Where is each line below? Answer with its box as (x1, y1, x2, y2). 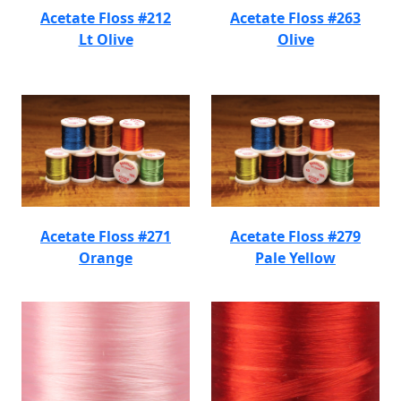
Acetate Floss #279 (230, 226, 361, 246)
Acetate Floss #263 (230, 8, 361, 28)
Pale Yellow (255, 248, 336, 268)
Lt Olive (78, 30, 133, 49)
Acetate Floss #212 (40, 8, 171, 28)
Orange (79, 248, 132, 268)
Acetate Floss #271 (40, 226, 171, 246)
